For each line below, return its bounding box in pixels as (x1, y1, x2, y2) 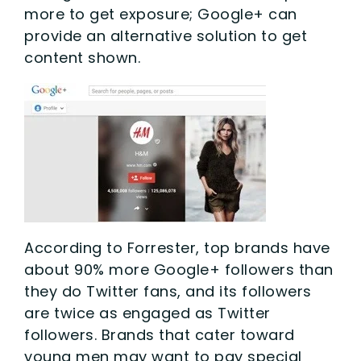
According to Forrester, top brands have (24, 237, 330, 258)
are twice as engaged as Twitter (24, 302, 271, 323)
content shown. (24, 47, 140, 68)
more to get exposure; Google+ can (24, 3, 297, 24)
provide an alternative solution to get (24, 25, 307, 46)
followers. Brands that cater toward (24, 324, 295, 345)
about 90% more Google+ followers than (24, 259, 334, 280)
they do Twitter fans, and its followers (24, 280, 312, 301)
